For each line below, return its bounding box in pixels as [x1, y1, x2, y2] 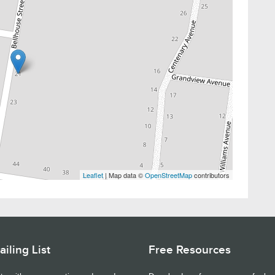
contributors [192, 169, 230, 180]
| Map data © [103, 169, 145, 180]
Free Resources [149, 242, 231, 257]
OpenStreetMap [145, 169, 192, 180]
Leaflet [83, 169, 103, 180]
